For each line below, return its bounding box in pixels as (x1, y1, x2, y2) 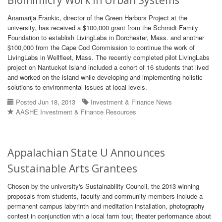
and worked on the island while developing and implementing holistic (7, 72, 203, 82)
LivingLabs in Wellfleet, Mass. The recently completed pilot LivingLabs (7, 53, 210, 62)
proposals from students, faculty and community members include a (7, 191, 203, 201)
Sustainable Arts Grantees (7, 162, 137, 175)
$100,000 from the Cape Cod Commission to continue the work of (7, 43, 195, 52)
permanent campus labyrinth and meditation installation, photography (7, 201, 205, 211)
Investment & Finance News (91, 97, 172, 107)
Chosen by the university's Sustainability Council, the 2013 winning (7, 181, 199, 191)
